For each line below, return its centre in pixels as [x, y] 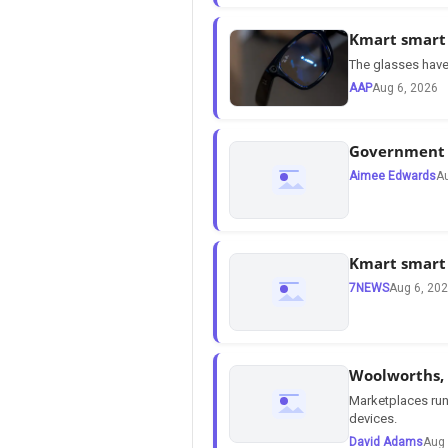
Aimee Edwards [392, 175]
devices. [373, 418]
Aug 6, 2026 [405, 87]
